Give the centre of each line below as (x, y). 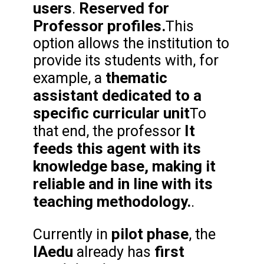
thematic (136, 78)
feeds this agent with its (117, 149)
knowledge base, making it (124, 166)
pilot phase (148, 234)
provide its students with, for (126, 61)
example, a (69, 78)
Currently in (70, 235)
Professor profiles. (99, 26)
